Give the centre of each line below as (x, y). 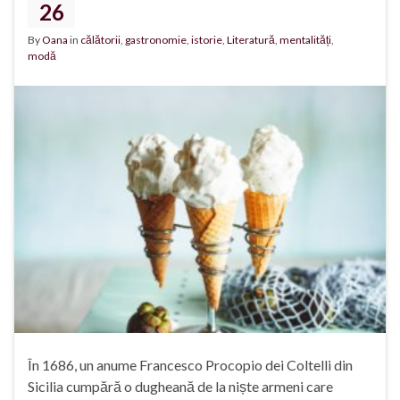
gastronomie (156, 39)
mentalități (305, 39)
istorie (207, 39)
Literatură (251, 39)
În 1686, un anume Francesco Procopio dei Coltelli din (190, 365)
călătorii (100, 39)
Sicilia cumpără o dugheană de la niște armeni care (180, 387)
